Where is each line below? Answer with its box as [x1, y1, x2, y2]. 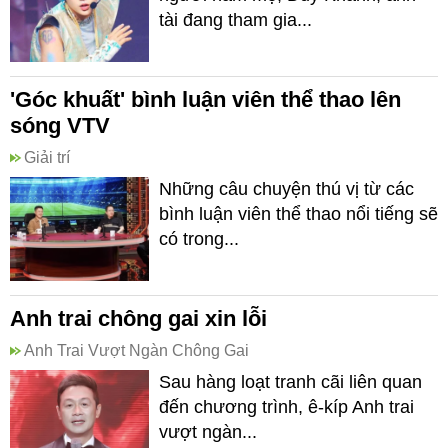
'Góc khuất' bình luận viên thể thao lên [10, 87, 401, 112]
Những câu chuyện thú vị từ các [159, 179, 414, 199]
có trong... [159, 229, 239, 249]
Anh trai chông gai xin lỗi [10, 306, 267, 331]
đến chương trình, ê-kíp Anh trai [159, 397, 414, 417]
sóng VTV [10, 113, 110, 138]
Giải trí [24, 149, 70, 166]
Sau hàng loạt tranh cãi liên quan [159, 372, 422, 392]
